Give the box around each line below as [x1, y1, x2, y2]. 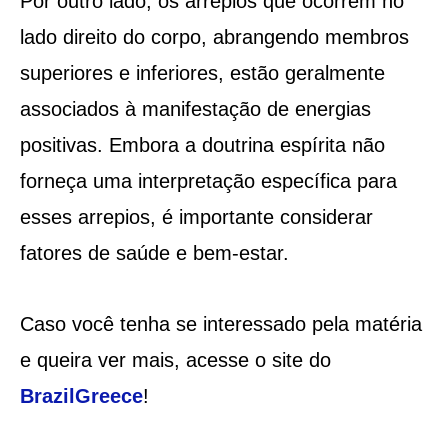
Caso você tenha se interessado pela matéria [19, 312, 422, 335]
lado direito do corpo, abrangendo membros [19, 25, 409, 48]
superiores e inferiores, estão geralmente [19, 61, 385, 84]
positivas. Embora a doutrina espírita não [19, 133, 385, 156]
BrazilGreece [19, 384, 143, 407]
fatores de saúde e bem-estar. [19, 241, 289, 264]
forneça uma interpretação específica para [19, 169, 397, 192]
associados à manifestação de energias [19, 97, 371, 120]
